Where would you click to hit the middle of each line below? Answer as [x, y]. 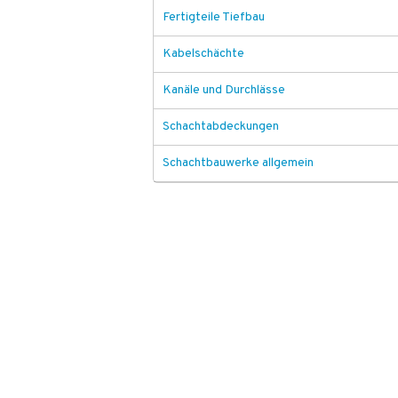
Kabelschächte [203, 54]
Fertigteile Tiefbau [214, 17]
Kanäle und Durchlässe [224, 90]
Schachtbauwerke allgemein [238, 163]
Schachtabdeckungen [221, 127]
